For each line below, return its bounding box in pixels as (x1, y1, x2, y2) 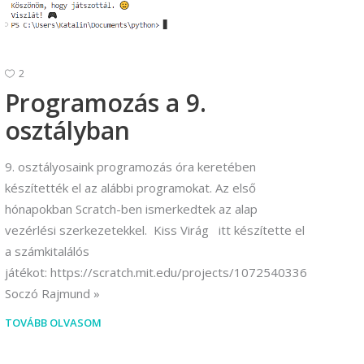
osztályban (5, 114, 130, 148)
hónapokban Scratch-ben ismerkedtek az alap (5, 201, 258, 218)
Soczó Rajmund (5, 285, 90, 302)
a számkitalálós (5, 243, 89, 260)
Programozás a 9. (5, 86, 206, 120)
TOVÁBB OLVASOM (5, 315, 102, 331)
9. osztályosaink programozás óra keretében (5, 158, 256, 175)
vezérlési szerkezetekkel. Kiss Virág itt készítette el (5, 222, 305, 239)
